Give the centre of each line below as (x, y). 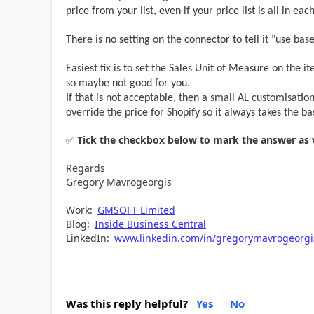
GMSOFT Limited (136, 210)
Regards (85, 168)
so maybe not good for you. (128, 83)
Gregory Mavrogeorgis (118, 182)
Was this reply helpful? (127, 303)
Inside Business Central (150, 224)
